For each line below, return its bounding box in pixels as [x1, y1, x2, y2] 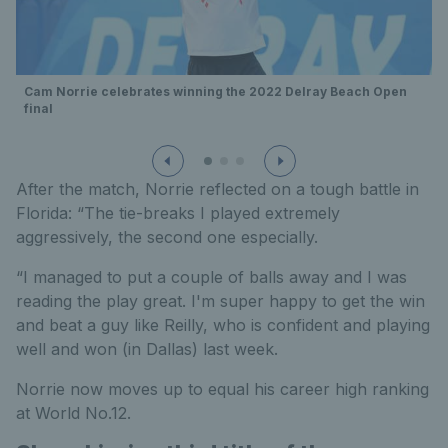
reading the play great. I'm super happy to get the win [16, 291, 425, 312]
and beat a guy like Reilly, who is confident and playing [16, 315, 430, 336]
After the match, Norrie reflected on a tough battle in [16, 179, 419, 200]
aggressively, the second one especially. [16, 227, 318, 248]
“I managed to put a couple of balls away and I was [16, 267, 407, 288]
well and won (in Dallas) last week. [16, 339, 278, 360]
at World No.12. [16, 403, 131, 424]
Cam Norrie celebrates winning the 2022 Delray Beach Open [24, 84, 407, 100]
